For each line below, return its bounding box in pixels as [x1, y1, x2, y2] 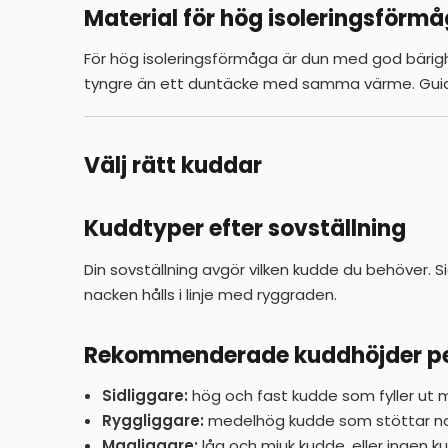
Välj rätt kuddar [84, 150, 262, 182]
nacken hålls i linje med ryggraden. [84, 283, 337, 305]
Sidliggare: [102, 384, 188, 406]
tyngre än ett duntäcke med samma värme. [84, 72, 419, 94]
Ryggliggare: [102, 409, 204, 431]
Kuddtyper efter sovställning [84, 213, 406, 245]
